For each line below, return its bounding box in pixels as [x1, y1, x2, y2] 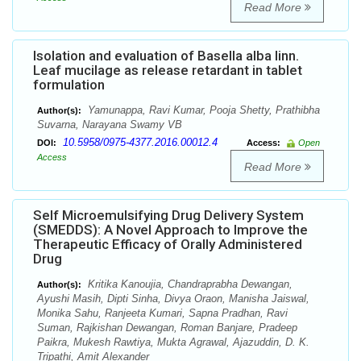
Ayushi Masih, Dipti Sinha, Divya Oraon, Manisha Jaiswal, [37, 293, 309, 305]
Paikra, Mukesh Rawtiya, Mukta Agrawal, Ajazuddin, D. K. [37, 336, 309, 349]
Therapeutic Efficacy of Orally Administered [33, 236, 302, 253]
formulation [33, 77, 105, 93]
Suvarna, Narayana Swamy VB [37, 118, 182, 131]
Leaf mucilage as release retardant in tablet [33, 62, 302, 79]
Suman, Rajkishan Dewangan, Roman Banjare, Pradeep [37, 322, 297, 334]
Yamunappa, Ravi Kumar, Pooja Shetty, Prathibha [85, 104, 320, 117]
